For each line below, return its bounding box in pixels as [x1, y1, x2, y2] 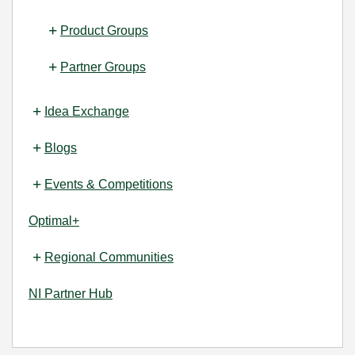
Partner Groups [60, 60, 146, 74]
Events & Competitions [44, 177, 173, 191]
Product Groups [60, 24, 148, 37]
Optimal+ [29, 214, 79, 227]
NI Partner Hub [29, 287, 113, 300]
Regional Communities [44, 250, 174, 264]
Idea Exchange [44, 105, 129, 118]
